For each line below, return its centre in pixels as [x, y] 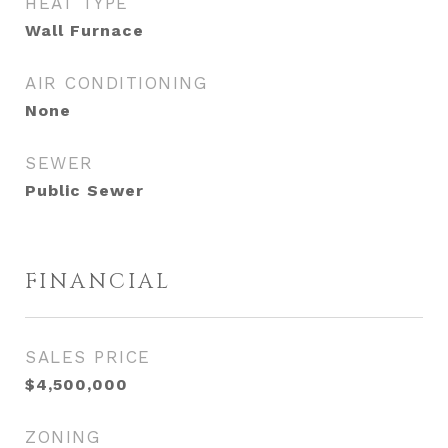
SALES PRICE [88, 357]
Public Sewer [84, 190]
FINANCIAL [98, 282]
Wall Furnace [84, 30]
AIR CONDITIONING [116, 83]
